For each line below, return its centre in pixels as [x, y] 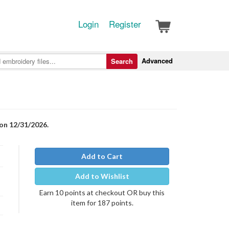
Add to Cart [102, 156]
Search [122, 61]
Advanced [157, 61]
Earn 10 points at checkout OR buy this [102, 192]
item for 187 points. [102, 203]
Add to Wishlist [102, 176]
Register [125, 24]
